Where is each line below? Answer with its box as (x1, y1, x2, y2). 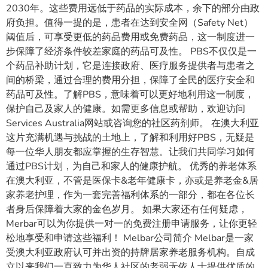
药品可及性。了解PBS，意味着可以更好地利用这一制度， (6, 88, 254, 102)
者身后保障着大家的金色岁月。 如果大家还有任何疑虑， (6, 203, 248, 217)
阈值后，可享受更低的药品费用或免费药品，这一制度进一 (6, 31, 255, 44)
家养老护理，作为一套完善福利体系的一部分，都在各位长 (6, 188, 255, 202)
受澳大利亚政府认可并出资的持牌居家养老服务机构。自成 (6, 246, 255, 260)
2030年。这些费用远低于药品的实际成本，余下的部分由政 (6, 2, 260, 16)
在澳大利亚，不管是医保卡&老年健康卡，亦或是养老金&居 (6, 174, 258, 188)
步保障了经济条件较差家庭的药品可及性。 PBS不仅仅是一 (6, 45, 257, 59)
